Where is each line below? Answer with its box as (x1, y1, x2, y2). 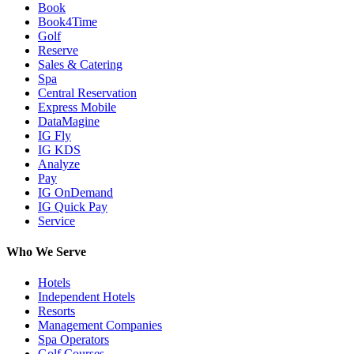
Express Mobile (38, 100, 116, 114)
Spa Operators (38, 333, 109, 347)
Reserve (38, 43, 78, 57)
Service (38, 213, 75, 228)
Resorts (38, 304, 75, 318)
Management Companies (38, 318, 162, 333)
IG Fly (38, 128, 71, 142)
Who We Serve (6, 245, 86, 259)
